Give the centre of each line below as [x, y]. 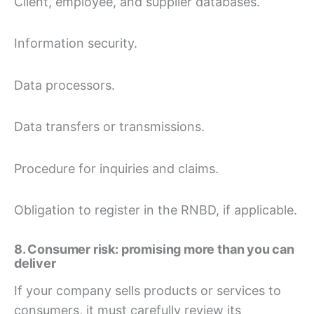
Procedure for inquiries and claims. [116, 168]
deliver [35, 263]
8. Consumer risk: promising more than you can [154, 249]
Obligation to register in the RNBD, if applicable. [156, 210]
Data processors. [64, 85]
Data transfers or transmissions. [109, 127]
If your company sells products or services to [148, 291]
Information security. [76, 43]
